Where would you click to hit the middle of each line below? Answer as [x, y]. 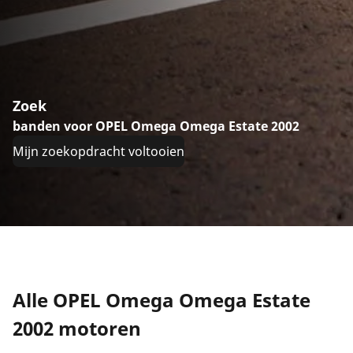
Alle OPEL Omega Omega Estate [162, 300]
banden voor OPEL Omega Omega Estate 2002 [156, 126]
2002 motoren [77, 329]
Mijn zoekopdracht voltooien [98, 152]
